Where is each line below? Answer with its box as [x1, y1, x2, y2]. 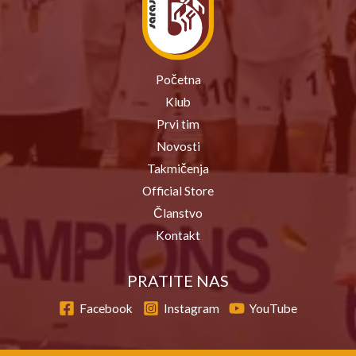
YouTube [249, 300, 297, 315]
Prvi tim [157, 117, 199, 132]
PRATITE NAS [127, 271, 229, 291]
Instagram [163, 300, 219, 315]
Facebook [79, 300, 133, 315]
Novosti [156, 139, 200, 154]
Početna [155, 72, 201, 87]
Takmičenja [147, 161, 209, 176]
